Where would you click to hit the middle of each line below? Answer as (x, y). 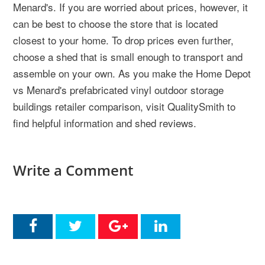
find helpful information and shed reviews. (105, 123)
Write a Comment (73, 170)
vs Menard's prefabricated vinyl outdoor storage (118, 90)
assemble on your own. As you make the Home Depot (132, 73)
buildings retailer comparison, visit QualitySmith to (124, 106)
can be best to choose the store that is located (115, 24)
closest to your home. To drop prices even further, (123, 40)
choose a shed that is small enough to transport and (128, 57)
